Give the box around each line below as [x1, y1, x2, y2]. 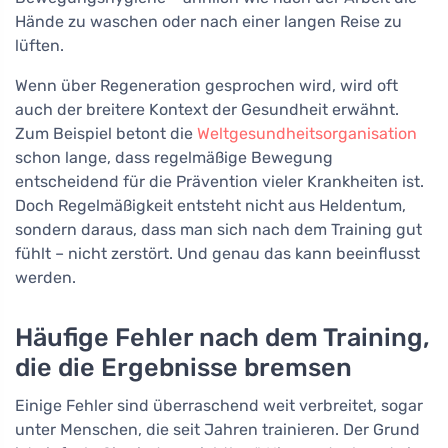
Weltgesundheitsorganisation [197, 124, 417, 144]
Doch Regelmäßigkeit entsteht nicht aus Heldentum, [15, 196, 406, 216]
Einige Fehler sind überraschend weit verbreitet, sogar [15, 396, 423, 416]
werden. [15, 268, 76, 288]
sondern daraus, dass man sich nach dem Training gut [15, 220, 422, 240]
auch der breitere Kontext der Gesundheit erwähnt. [15, 100, 399, 120]
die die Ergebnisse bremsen [15, 352, 352, 383]
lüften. [15, 36, 64, 56]
